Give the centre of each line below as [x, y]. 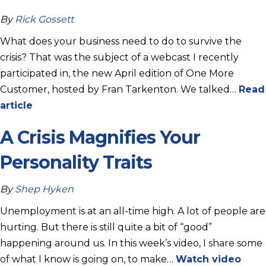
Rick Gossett [44, 19]
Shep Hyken [44, 189]
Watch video [208, 259]
